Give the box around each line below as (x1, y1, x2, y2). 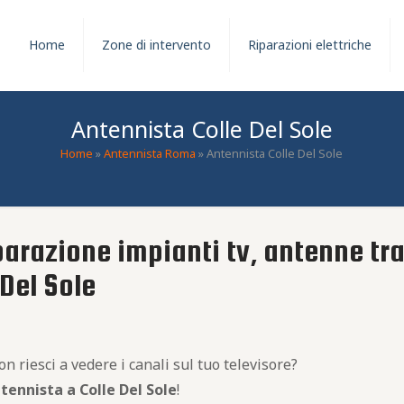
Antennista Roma (104, 145, 197, 161)
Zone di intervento (102, 36, 212, 53)
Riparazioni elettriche (248, 36, 372, 53)
